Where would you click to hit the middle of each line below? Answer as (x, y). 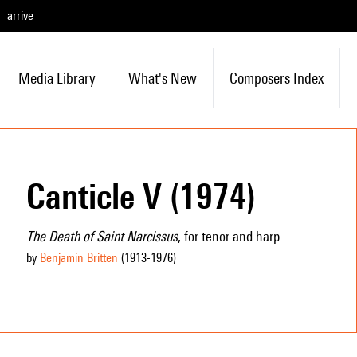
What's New (162, 78)
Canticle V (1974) (141, 196)
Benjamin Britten (78, 258)
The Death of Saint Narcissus (102, 236)
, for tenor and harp (228, 236)
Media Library (57, 78)
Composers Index (276, 78)
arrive (20, 16)
